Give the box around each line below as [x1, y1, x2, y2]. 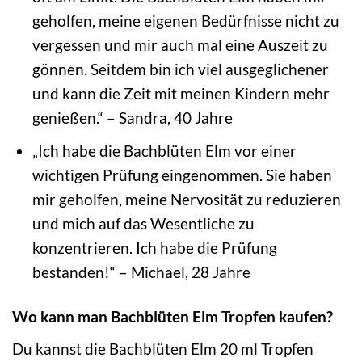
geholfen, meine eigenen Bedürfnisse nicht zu [32, 11, 339, 30]
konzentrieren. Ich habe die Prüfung [32, 238, 277, 258]
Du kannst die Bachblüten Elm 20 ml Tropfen [12, 339, 314, 358]
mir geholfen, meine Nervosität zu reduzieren [32, 190, 341, 209]
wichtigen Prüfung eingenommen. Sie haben [32, 166, 332, 185]
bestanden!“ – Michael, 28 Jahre [32, 263, 250, 282]
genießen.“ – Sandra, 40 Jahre [32, 107, 233, 127]
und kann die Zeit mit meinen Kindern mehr [32, 83, 330, 103]
